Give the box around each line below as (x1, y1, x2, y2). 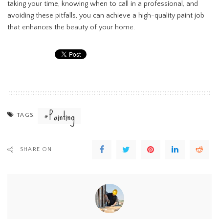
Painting (49, 105, 75, 128)
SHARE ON (20, 146, 52, 153)
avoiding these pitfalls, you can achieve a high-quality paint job (7, 12, 204, 20)
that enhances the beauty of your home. (7, 23, 135, 32)
